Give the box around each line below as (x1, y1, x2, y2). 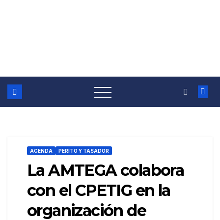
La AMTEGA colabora (27, 161, 184, 180)
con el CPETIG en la (27, 181, 170, 200)
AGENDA (30, 148, 53, 154)
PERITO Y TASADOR (58, 148, 109, 154)
